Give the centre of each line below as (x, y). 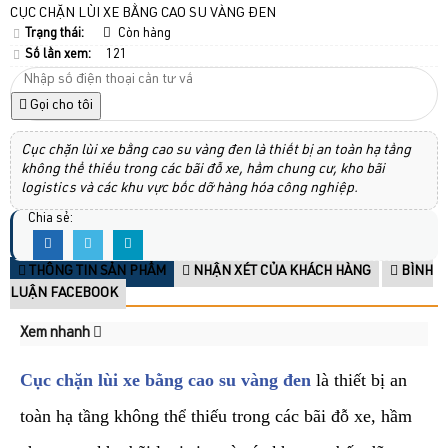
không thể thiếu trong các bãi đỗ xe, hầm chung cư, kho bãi (203, 169)
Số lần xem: (58, 55)
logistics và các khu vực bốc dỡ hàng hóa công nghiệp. (189, 188)
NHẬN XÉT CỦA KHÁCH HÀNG (280, 271)
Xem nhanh (56, 333)
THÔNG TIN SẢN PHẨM (96, 271)
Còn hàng (143, 34)
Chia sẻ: (50, 219)
